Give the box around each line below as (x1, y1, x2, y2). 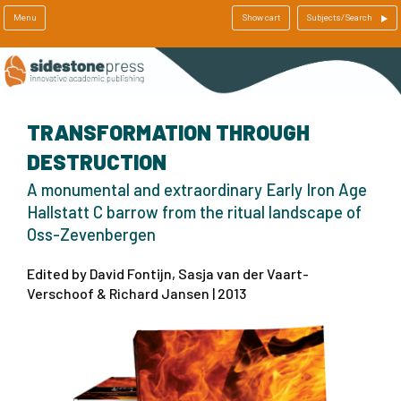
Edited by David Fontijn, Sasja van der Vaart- (27, 264, 309, 282)
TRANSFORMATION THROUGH (27, 118, 310, 145)
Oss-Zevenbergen (27, 224, 156, 244)
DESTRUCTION (27, 148, 166, 175)
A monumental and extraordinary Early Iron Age (27, 179, 367, 200)
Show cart (241, 11, 280, 24)
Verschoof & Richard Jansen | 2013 (27, 284, 246, 302)
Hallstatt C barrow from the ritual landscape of (27, 201, 362, 222)
